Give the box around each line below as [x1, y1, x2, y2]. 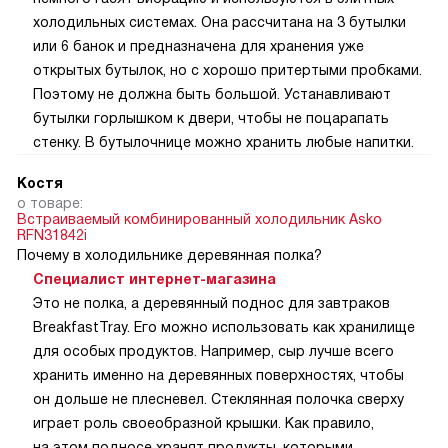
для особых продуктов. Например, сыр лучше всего [33, 343, 394, 360]
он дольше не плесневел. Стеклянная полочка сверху [33, 391, 404, 408]
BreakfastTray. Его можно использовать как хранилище [33, 319, 415, 336]
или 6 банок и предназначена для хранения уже [33, 38, 364, 55]
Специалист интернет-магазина [33, 271, 276, 288]
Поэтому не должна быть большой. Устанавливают [33, 86, 391, 103]
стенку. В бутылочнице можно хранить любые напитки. [33, 134, 414, 151]
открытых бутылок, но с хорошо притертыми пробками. [33, 62, 422, 79]
